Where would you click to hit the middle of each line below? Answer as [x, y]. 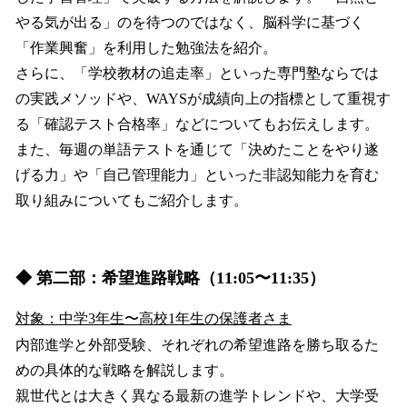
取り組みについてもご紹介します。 [132, 200]
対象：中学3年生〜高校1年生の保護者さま [154, 319]
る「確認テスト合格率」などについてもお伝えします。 [197, 124]
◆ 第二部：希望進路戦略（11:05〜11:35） [170, 278]
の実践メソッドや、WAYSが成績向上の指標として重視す [203, 98]
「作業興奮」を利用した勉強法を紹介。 [146, 47]
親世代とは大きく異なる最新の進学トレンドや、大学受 [197, 396]
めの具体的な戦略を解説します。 [124, 371]
